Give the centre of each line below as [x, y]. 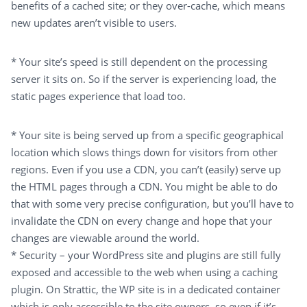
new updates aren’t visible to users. [94, 23]
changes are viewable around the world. [105, 238]
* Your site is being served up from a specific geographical [147, 135]
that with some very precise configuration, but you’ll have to [152, 204]
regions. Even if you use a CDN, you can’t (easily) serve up [146, 170]
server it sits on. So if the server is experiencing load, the [144, 79]
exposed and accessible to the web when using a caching [144, 272]
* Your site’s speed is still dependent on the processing [139, 62]
